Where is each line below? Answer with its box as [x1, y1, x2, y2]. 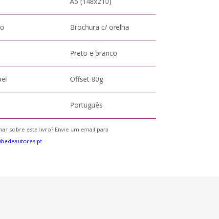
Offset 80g [70, 74, 104, 84]
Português [70, 100, 103, 109]
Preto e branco [70, 48, 118, 58]
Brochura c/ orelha [70, 22, 130, 32]
